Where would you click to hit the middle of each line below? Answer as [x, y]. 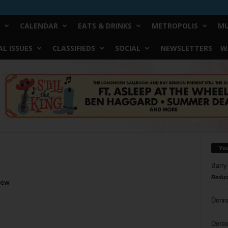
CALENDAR [39, 26]
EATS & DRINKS [105, 26]
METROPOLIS [175, 26]
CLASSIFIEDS [74, 48]
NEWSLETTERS [186, 48]
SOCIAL [127, 48]
